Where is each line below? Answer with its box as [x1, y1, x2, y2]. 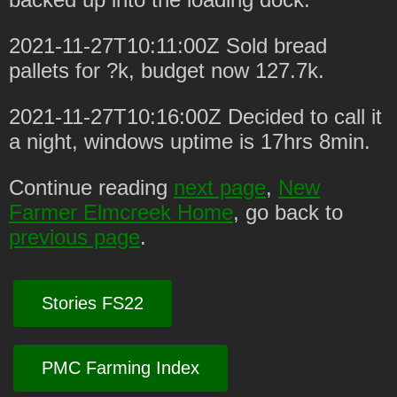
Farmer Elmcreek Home [9, 199, 233, 224]
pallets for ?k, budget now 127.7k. [9, 58, 324, 82]
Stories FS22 [42, 292, 144, 313]
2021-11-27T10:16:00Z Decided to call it [9, 104, 382, 128]
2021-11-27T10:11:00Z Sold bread [9, 33, 327, 58]
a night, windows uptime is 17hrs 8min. [9, 128, 370, 153]
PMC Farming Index [42, 357, 199, 378]
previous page [9, 224, 140, 249]
